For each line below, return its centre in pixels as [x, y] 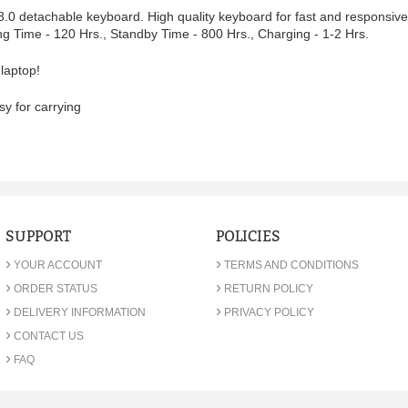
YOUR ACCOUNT [57, 265]
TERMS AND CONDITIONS [292, 265]
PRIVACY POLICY [270, 312]
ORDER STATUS [55, 289]
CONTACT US [48, 336]
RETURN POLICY [269, 289]
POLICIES [249, 236]
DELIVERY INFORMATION [79, 312]
